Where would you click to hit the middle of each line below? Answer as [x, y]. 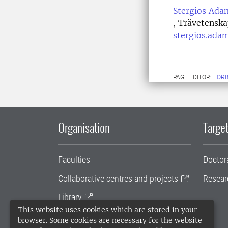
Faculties [74, 160]
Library [70, 197]
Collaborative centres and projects [118, 179]
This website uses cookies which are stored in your [107, 210]
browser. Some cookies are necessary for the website [110, 220]
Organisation [84, 127]
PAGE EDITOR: [193, 78]
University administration [102, 216]
